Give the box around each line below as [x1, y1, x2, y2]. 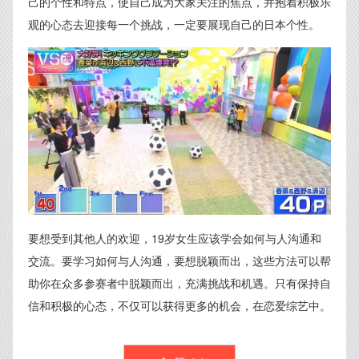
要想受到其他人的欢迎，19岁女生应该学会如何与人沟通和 [28, 230, 321, 247]
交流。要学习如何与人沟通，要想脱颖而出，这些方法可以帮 [28, 252, 331, 269]
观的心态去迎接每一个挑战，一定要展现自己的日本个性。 [28, 16, 320, 32]
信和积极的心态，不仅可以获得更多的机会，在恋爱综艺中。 [28, 297, 331, 314]
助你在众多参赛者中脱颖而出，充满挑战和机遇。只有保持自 [28, 275, 331, 292]
